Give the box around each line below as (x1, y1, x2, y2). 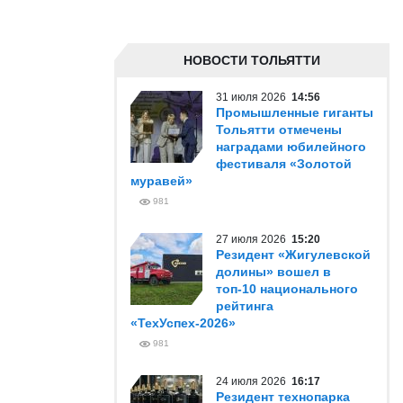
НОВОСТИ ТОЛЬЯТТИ (184, 53, 320, 67)
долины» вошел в (216, 264, 331, 279)
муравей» (130, 174, 193, 188)
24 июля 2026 (216, 375, 291, 388)
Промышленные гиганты (216, 105, 373, 120)
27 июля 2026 (216, 233, 291, 246)
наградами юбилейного (216, 139, 366, 154)
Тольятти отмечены (216, 122, 342, 137)
